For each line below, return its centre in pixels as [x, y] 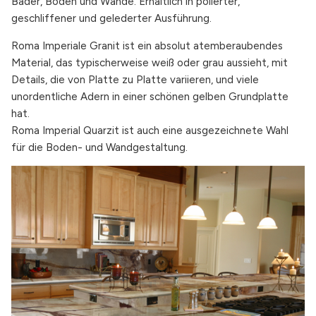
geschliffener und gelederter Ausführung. [111, 19]
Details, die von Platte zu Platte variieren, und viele [135, 79]
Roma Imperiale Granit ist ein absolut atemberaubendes [147, 45]
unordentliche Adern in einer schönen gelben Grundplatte [150, 96]
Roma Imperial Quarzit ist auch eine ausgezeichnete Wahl [150, 130]
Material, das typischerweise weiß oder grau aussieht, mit [150, 62]
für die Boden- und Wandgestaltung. [99, 147]
